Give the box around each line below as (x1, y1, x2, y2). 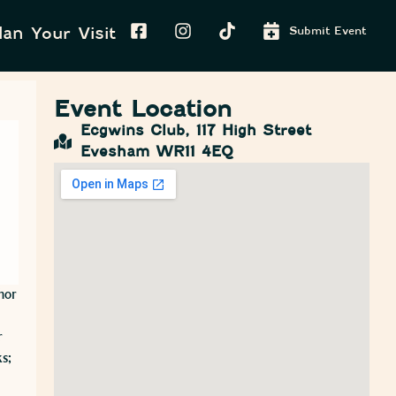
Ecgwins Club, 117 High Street (80, 122, 311, 140)
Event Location (53, 95, 232, 123)
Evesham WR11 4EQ (80, 143, 233, 161)
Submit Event (289, 24, 367, 37)
